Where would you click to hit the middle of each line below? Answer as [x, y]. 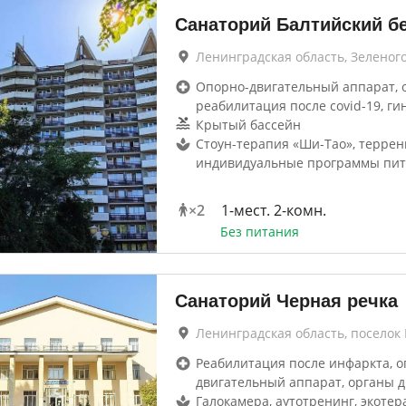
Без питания [259, 232]
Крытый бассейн [248, 125]
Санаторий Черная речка [286, 301]
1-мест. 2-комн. [273, 210]
